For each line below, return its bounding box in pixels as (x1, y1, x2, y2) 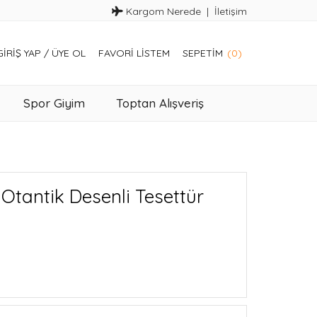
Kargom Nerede (123, 5, 201, 18)
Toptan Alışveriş (116, 96, 204, 110)
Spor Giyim (23, 96, 85, 110)
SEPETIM (183, 47, 223, 59)
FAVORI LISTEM (98, 47, 170, 59)
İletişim (214, 5, 247, 18)
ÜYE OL (52, 47, 86, 59)
